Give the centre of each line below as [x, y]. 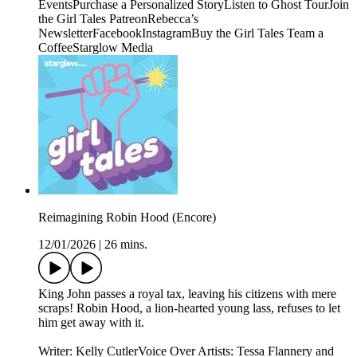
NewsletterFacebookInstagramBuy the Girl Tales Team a [181, 33]
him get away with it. [91, 323]
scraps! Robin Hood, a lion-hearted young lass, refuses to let [189, 308]
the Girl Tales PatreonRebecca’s [118, 19]
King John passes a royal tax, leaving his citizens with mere [187, 294]
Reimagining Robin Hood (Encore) [127, 218]
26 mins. [126, 245]
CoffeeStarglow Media [96, 48]
